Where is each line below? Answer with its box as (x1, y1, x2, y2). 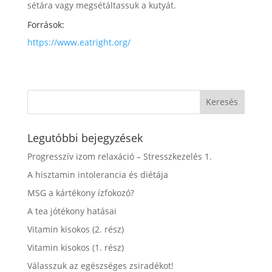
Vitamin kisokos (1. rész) (27, 241, 124, 253)
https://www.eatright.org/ (27, 36, 131, 48)
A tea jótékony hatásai (27, 205, 117, 217)
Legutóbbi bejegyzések (27, 130, 143, 145)
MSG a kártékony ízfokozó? (27, 186, 134, 199)
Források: (27, 18, 64, 30)
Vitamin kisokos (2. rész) (27, 223, 124, 235)
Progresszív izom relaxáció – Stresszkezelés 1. (27, 150, 212, 162)
